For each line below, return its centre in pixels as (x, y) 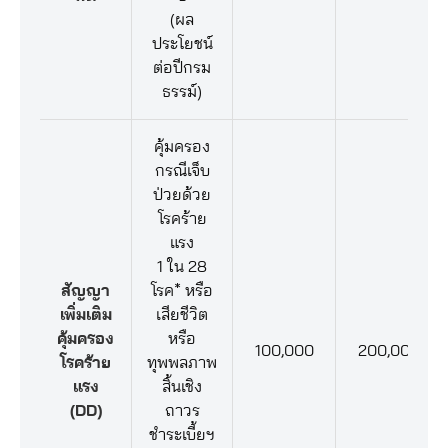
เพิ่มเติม (85, 315)
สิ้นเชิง (182, 387)
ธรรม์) (182, 92)
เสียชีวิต (182, 315)
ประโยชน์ (182, 44)
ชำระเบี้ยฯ (182, 435)
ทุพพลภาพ (182, 363)
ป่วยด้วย (182, 195)
